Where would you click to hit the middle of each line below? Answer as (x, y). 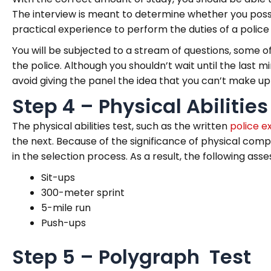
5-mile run (66, 207)
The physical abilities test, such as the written (121, 126)
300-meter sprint (83, 192)
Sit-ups (58, 177)
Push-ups (64, 223)
